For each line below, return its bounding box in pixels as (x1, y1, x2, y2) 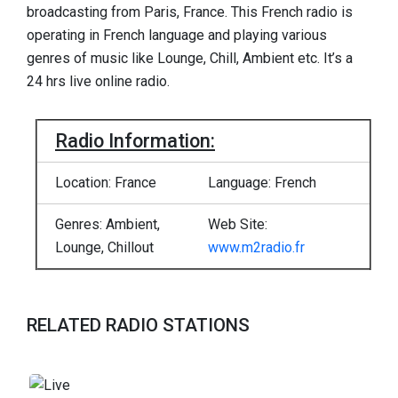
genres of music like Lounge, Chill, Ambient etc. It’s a (27, 50, 353, 67)
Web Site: (208, 215, 267, 233)
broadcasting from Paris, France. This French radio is (27, 4, 353, 20)
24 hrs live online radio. (27, 73, 170, 90)
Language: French (208, 173, 316, 191)
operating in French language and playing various (27, 27, 327, 44)
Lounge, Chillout (55, 238, 154, 256)
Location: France (55, 173, 156, 191)
